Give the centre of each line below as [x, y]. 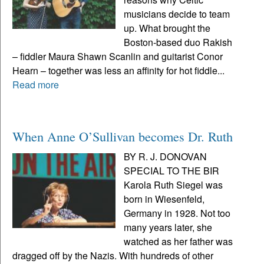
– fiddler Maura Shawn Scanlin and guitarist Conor [118, 56]
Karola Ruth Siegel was [174, 184]
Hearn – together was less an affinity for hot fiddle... [118, 70]
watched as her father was [179, 241]
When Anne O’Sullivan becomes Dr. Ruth [123, 136]
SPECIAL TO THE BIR [172, 170]
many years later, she [168, 227]
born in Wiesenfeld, [164, 199]
